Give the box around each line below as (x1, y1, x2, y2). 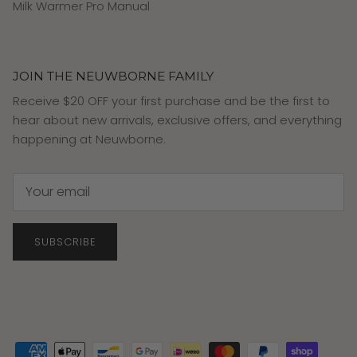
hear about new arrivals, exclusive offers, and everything (13, 112, 342, 129)
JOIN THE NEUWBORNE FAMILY (13, 69, 214, 84)
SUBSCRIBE (33, 233, 96, 249)
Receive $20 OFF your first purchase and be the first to (13, 92, 330, 110)
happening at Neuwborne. (13, 131, 166, 148)
